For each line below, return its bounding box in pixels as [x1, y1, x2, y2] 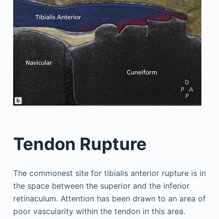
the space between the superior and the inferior [13, 180, 190, 191]
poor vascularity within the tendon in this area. [13, 206, 185, 216]
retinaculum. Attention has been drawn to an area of [13, 193, 206, 203]
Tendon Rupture [13, 133, 147, 154]
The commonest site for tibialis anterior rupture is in [13, 168, 206, 178]
